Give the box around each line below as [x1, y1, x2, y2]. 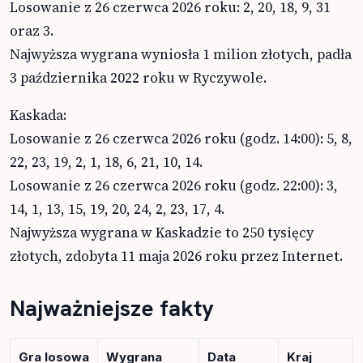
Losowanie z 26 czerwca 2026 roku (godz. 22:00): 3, [10, 175, 338, 195]
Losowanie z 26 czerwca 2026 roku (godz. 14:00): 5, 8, [10, 128, 352, 148]
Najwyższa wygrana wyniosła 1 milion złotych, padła [10, 44, 352, 64]
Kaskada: [10, 105, 66, 125]
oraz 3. [10, 20, 53, 41]
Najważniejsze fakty [10, 293, 214, 322]
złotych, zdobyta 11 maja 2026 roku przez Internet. [10, 246, 343, 266]
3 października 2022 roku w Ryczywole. [10, 67, 267, 88]
